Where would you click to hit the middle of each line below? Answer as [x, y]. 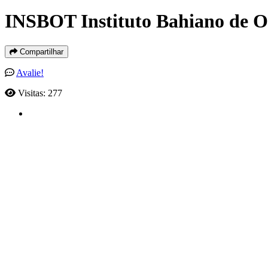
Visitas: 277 [40, 93]
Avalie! [30, 72]
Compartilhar [40, 51]
